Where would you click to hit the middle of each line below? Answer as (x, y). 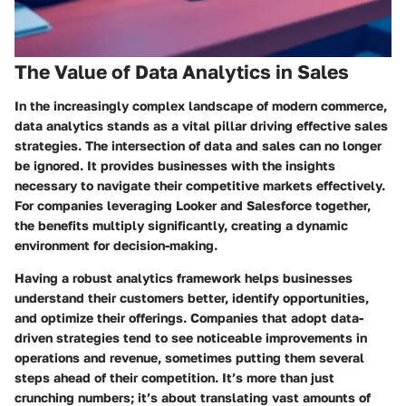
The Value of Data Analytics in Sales (182, 71)
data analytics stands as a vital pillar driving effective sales (201, 126)
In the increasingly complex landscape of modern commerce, (201, 106)
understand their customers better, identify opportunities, (192, 298)
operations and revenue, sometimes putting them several (189, 358)
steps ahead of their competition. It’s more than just (174, 378)
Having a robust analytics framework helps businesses (184, 278)
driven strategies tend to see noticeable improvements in (191, 338)
